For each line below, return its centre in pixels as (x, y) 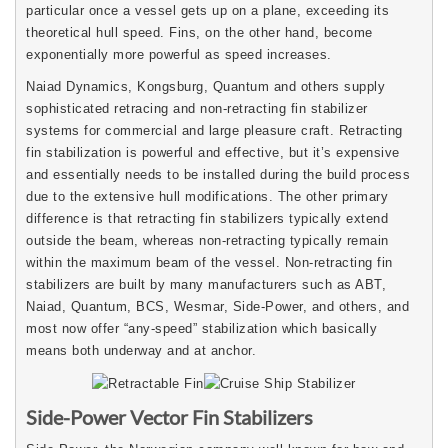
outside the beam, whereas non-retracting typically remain (207, 240)
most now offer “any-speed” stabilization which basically (201, 328)
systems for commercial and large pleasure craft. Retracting (214, 130)
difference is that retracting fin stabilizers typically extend (207, 218)
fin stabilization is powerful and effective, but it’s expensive (213, 152)
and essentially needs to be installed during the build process (218, 174)
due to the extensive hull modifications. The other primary (207, 196)
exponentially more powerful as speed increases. (179, 54)
